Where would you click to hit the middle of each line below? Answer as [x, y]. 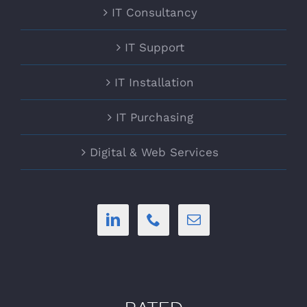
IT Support [154, 47]
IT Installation [154, 82]
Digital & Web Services [154, 152]
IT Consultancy [154, 12]
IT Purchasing [154, 117]
